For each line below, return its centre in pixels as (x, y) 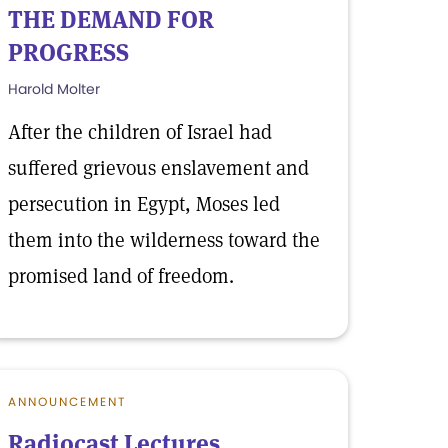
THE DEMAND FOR (111, 19)
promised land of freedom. (121, 276)
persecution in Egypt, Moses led (144, 204)
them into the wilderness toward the (164, 240)
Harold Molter (54, 89)
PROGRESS (68, 52)
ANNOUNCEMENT (67, 401)
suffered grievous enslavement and (158, 168)
